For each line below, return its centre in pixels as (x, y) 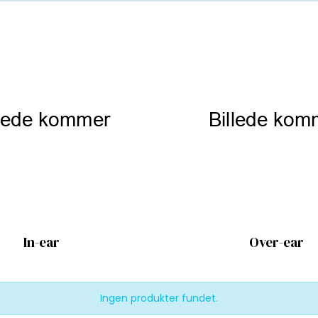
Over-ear (276, 242)
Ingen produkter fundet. (159, 298)
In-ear (42, 242)
